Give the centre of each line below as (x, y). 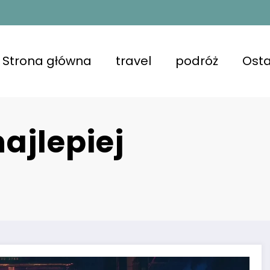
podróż (197, 61)
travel (134, 61)
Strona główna (47, 61)
